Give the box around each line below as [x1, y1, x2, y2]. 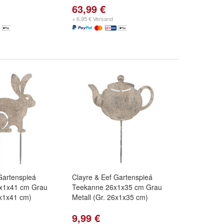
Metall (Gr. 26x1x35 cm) [72, 192, 148, 202]
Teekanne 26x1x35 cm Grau [72, 182, 162, 192]
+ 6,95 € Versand [72, 14, 113, 22]
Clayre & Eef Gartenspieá [72, 172, 152, 182]
